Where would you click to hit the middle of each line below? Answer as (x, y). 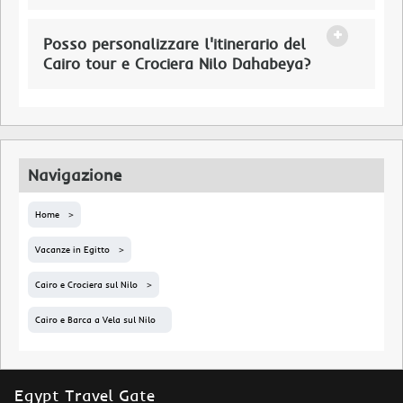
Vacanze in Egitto (72, 250)
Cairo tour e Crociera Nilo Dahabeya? (177, 64)
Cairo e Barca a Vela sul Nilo (95, 320)
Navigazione (75, 175)
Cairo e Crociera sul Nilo (86, 285)
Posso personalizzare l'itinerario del (175, 45)
